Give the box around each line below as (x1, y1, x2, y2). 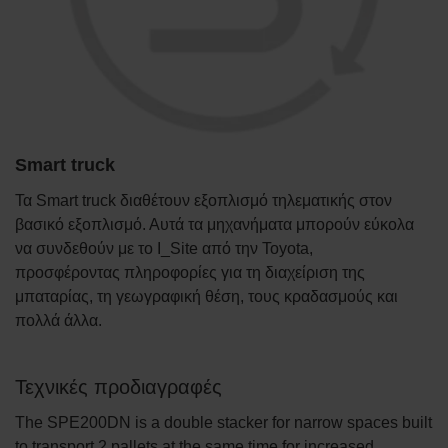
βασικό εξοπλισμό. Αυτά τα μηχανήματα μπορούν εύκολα (15, 215, 414, 233)
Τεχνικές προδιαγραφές (15, 375, 222, 398)
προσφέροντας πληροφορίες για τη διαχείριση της (15, 263, 365, 281)
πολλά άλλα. (15, 311, 102, 329)
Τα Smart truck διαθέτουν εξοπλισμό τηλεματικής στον (15, 191, 392, 209)
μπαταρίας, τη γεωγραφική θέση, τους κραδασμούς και (15, 287, 398, 305)
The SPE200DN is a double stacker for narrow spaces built (15, 413, 432, 431)
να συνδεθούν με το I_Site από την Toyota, (15, 239, 313, 257)
